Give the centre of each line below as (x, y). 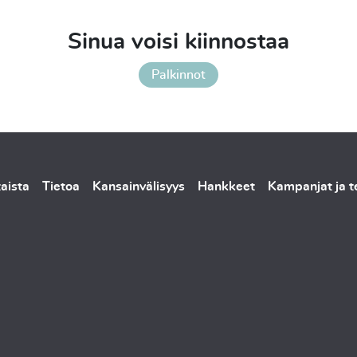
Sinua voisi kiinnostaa (178, 42)
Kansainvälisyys (139, 186)
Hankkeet (226, 186)
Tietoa (61, 186)
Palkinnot (178, 75)
